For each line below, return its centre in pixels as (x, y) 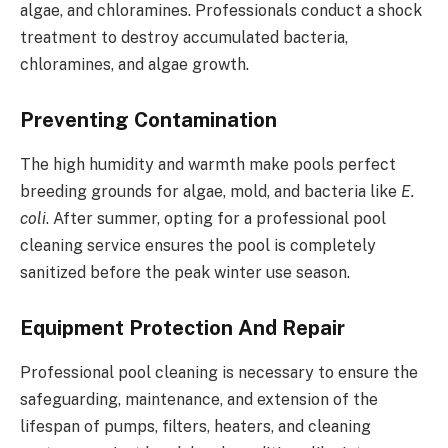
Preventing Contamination (148, 120)
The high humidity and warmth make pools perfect (208, 164)
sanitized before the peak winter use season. (187, 272)
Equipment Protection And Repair (182, 328)
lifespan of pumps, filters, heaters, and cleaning (195, 426)
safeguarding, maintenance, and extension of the (199, 399)
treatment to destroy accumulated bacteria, (184, 37)
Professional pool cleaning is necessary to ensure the (219, 372)
